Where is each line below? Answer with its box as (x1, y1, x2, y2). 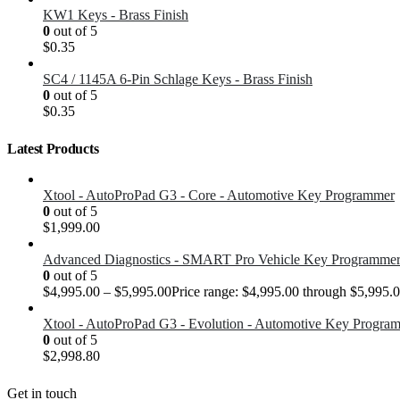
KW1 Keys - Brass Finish (43, 7, 188, 23)
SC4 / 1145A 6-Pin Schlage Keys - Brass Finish (43, 71, 312, 87)
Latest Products (7, 141, 99, 157)
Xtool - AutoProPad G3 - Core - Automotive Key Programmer (43, 187, 395, 204)
